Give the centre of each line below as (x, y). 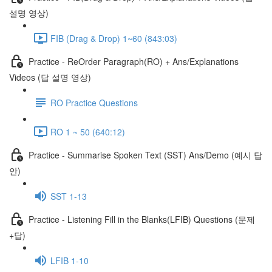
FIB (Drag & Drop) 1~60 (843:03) (114, 38)
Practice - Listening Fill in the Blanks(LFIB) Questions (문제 (142, 219)
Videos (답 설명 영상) (50, 77)
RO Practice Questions (94, 102)
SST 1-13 (69, 196)
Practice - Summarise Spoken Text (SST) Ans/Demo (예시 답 (145, 155)
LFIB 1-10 (70, 260)
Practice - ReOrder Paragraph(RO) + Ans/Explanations (134, 61)
